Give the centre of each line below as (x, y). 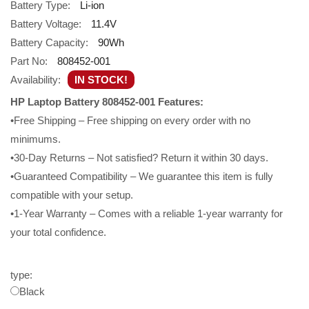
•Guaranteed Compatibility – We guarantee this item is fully (142, 176)
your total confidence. (58, 232)
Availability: (36, 79)
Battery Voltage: (46, 23)
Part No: (29, 61)
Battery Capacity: (49, 42)
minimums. (36, 139)
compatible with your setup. (72, 195)
